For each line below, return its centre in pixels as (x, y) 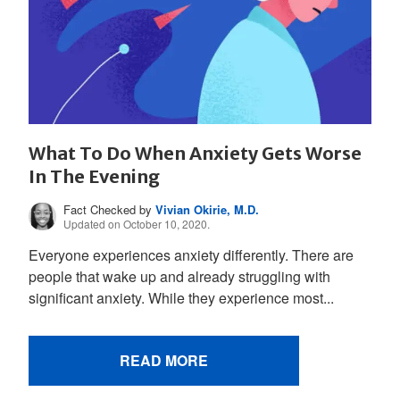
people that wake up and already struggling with (179, 277)
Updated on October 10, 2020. (137, 224)
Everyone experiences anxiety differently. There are (191, 255)
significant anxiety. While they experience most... (181, 298)
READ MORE (164, 361)
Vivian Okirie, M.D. (208, 210)
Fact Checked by (110, 210)
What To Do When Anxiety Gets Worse (195, 154)
